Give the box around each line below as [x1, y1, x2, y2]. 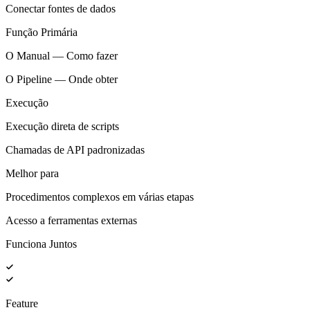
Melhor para [6, 167, 59, 179]
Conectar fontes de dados [6, 2, 116, 15]
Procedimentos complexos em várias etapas [6, 190, 194, 203]
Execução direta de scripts [6, 120, 119, 132]
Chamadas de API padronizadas [6, 143, 145, 156]
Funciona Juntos [6, 237, 77, 250]
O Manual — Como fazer [6, 49, 118, 62]
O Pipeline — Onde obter [6, 73, 118, 85]
